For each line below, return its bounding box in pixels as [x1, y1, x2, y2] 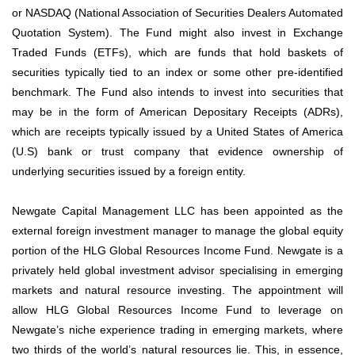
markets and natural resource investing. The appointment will [12, 284, 343, 297]
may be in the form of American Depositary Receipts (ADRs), [12, 105, 343, 119]
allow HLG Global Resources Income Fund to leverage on [12, 303, 343, 317]
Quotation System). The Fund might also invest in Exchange [12, 26, 343, 40]
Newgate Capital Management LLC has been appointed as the [12, 204, 343, 218]
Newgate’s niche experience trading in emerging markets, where [12, 323, 343, 337]
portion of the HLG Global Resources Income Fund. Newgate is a [12, 244, 343, 258]
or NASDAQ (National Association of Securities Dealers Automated [12, 6, 343, 20]
